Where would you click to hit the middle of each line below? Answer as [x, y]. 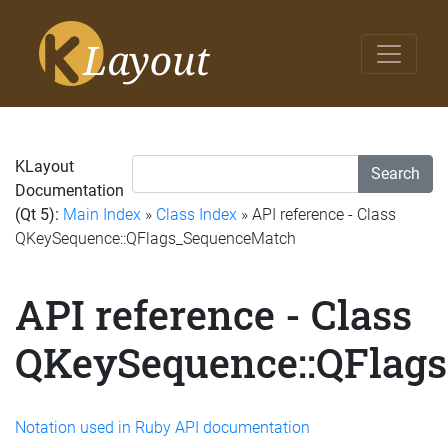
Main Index [102, 214]
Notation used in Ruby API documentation [162, 427]
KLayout [44, 166]
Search [395, 173]
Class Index [196, 214]
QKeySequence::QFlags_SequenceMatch [155, 238]
